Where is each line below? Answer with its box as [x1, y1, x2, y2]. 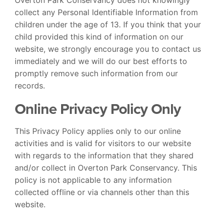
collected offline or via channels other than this [15, 187, 189, 197]
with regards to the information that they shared [15, 150, 194, 160]
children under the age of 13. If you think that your [15, 19, 201, 29]
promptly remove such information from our [15, 68, 178, 78]
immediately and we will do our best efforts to [15, 56, 187, 66]
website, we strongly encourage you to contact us [15, 44, 201, 54]
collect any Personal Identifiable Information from [15, 7, 198, 17]
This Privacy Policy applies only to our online [15, 126, 181, 136]
